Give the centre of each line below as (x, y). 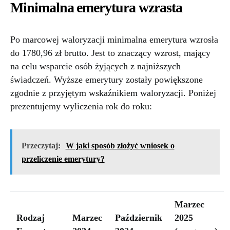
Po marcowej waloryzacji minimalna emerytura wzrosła (114, 40)
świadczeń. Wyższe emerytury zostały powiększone (107, 80)
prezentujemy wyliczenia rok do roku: (81, 107)
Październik (139, 217)
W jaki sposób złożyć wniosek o (120, 145)
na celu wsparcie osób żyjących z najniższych (95, 66)
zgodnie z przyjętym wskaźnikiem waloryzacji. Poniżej (113, 93)
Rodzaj (31, 217)
